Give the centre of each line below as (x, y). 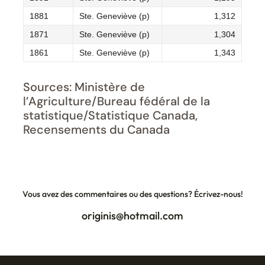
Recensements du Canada (96, 129)
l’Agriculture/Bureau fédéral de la (117, 101)
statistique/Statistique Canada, (110, 115)
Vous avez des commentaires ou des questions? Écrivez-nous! (132, 194)
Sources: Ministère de (84, 87)
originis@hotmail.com (132, 215)
